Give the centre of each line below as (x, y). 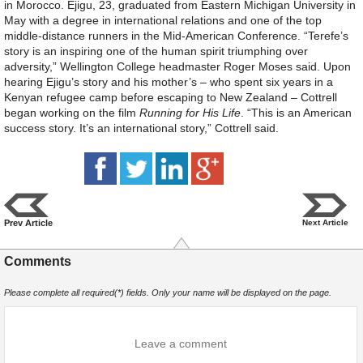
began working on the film (72, 113)
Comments (38, 261)
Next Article (325, 222)
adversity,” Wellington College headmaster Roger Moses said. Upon (177, 67)
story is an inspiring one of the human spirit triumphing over (156, 51)
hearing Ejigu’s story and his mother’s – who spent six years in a (169, 82)
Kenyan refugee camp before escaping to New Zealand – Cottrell (171, 98)
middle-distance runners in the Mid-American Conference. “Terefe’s (176, 36)
